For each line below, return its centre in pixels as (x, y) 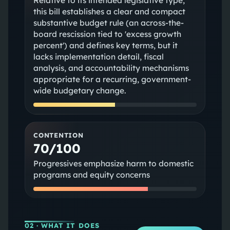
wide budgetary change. (80, 90)
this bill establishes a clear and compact (109, 11)
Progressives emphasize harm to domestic (113, 163)
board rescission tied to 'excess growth (107, 34)
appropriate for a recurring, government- (112, 79)
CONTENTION (58, 135)
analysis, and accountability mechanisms (111, 68)
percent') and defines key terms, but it (105, 45)
